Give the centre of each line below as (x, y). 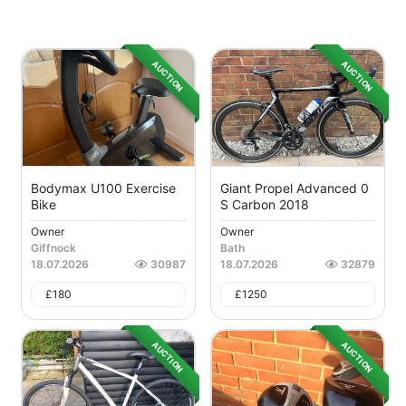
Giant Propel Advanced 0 (295, 188)
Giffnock (53, 248)
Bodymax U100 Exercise (103, 188)
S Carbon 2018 (265, 205)
